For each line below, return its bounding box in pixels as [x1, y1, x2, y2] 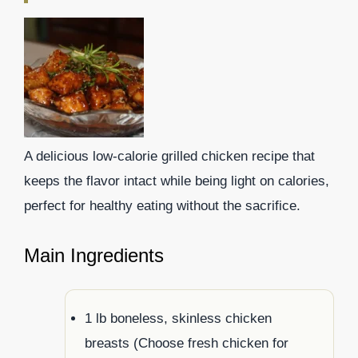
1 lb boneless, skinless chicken [85, 311, 272, 327]
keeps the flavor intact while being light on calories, [24, 173, 329, 189]
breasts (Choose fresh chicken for [85, 336, 288, 352]
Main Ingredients [24, 245, 164, 267]
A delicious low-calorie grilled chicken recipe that [24, 148, 315, 164]
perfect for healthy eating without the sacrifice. [24, 197, 300, 213]
